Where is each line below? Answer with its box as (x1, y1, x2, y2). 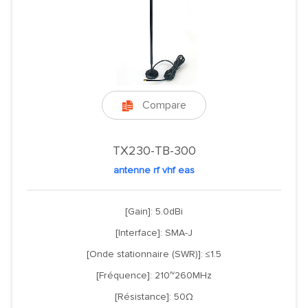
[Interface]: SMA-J (115, 228, 192, 238)
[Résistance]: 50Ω (115, 291, 193, 302)
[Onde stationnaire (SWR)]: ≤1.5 (87, 249, 221, 259)
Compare (142, 99, 186, 111)
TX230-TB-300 (112, 144, 196, 157)
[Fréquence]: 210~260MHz (96, 270, 212, 280)
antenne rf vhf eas (113, 165, 195, 175)
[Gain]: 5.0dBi (125, 206, 183, 217)
